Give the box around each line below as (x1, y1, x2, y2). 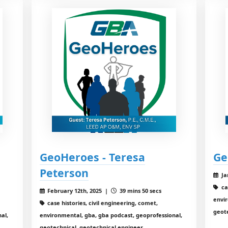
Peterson (39, 165, 89, 180)
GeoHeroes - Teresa (39, 149, 145, 164)
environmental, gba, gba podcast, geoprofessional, (39, 211, 182, 219)
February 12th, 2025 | (46, 186, 111, 194)
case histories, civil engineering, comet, (46, 198, 158, 207)
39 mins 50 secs (118, 186, 162, 194)
